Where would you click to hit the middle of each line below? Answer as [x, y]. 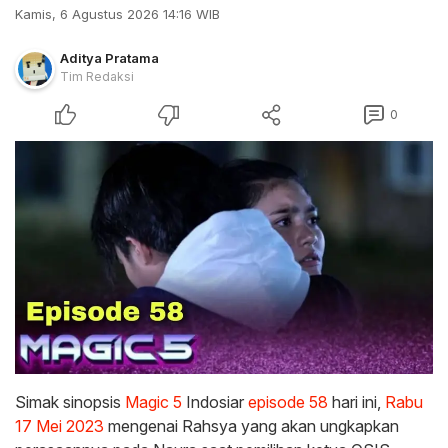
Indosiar [215, 401]
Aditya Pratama [109, 58]
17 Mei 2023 [59, 425]
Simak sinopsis [70, 401]
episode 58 [288, 401]
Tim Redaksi [97, 76]
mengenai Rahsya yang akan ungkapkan [251, 425]
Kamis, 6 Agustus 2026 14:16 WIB [117, 14]
